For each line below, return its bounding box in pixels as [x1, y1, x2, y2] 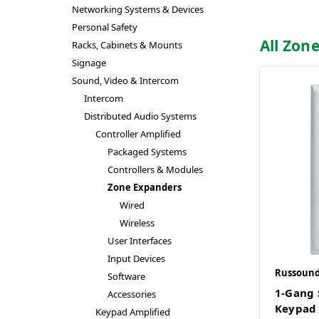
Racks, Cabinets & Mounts [71, 38, 182, 51]
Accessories [108, 288, 157, 300]
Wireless [119, 216, 155, 229]
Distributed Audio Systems [83, 110, 197, 122]
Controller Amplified [95, 127, 182, 140]
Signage [71, 56, 106, 69]
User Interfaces [108, 234, 172, 247]
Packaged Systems [108, 145, 187, 158]
